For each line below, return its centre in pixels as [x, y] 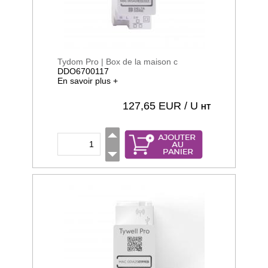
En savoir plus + [88, 81]
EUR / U [178, 106]
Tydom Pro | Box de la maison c [118, 62]
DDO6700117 [83, 71]
